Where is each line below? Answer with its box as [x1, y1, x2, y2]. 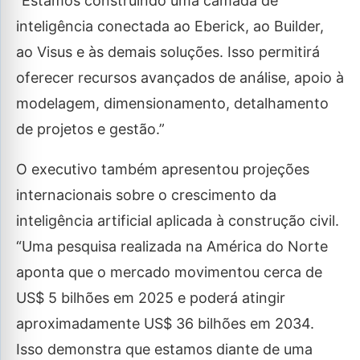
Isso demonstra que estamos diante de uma [16, 341, 313, 358]
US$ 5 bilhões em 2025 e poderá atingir [16, 289, 285, 307]
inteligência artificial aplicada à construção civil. [16, 212, 339, 230]
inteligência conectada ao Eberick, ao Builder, [16, 18, 324, 35]
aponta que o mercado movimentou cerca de [16, 264, 322, 281]
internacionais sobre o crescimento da [16, 186, 276, 204]
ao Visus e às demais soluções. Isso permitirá [16, 43, 320, 61]
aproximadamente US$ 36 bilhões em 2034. [16, 315, 314, 333]
